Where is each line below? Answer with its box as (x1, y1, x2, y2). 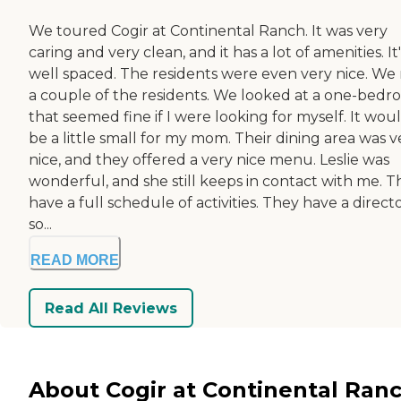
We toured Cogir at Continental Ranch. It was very (29, 22, 388, 40)
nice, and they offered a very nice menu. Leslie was (29, 151, 389, 169)
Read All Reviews (45, 299, 177, 317)
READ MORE (30, 252, 119, 269)
